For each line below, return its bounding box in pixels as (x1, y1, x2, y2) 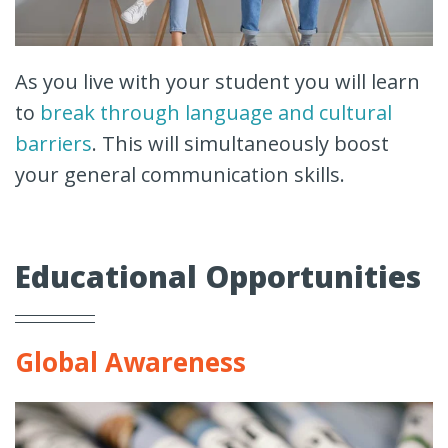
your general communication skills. (15, 160, 345, 188)
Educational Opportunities (15, 255, 421, 297)
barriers (15, 129, 92, 157)
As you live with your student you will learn (15, 67, 420, 95)
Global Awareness (15, 343, 246, 380)
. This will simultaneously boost (92, 129, 389, 157)
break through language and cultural (40, 98, 392, 126)
